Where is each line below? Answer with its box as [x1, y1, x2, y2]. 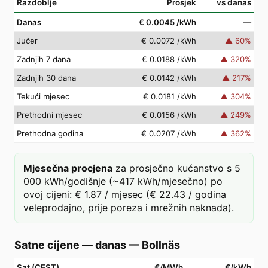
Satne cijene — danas [14, 239, 126, 251]
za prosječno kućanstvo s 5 [115, 162, 240, 174]
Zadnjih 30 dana [17, 73, 76, 83]
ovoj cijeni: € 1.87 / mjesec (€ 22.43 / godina [23, 188, 226, 200]
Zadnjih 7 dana [17, 54, 71, 64]
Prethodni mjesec [17, 110, 82, 120]
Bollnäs [142, 239, 180, 251]
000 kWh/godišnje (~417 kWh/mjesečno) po [23, 175, 223, 187]
